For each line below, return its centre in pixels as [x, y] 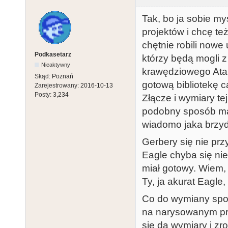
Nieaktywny [56, 64]
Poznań [63, 76]
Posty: [44, 94]
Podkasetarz [53, 54]
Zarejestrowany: [58, 85]
